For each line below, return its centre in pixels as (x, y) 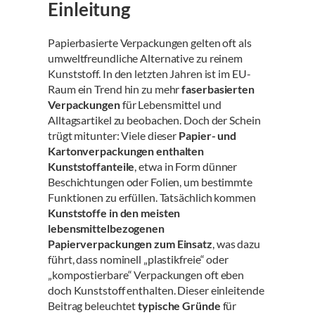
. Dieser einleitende (219, 290)
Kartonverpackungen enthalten (126, 150)
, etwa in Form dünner (186, 166)
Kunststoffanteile (91, 166)
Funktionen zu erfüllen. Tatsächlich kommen (152, 197)
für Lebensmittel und (171, 104)
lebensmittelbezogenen (106, 228)
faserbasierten (218, 89)
